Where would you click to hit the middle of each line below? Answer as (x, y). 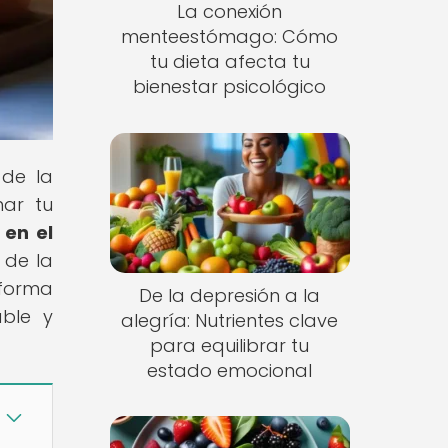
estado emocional (230, 370)
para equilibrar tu (230, 345)
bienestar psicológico (230, 87)
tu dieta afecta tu (229, 62)
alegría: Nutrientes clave (230, 320)
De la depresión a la (230, 295)
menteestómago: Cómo (230, 37)
